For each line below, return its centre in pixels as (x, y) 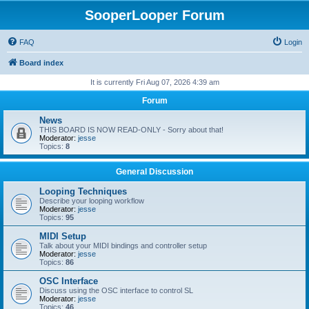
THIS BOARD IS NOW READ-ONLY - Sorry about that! (131, 130)
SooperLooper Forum (154, 15)
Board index (41, 63)
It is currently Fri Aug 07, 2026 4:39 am (154, 82)
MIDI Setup (63, 236)
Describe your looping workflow (92, 201)
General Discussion (154, 172)
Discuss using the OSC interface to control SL (116, 290)
